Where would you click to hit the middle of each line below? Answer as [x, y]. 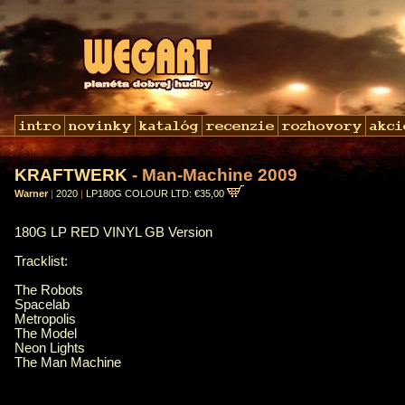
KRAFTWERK [71, 175]
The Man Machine [68, 363]
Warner [31, 193]
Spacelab [42, 305]
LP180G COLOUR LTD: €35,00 [156, 193]
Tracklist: [41, 262]
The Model [46, 334]
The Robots [49, 291]
